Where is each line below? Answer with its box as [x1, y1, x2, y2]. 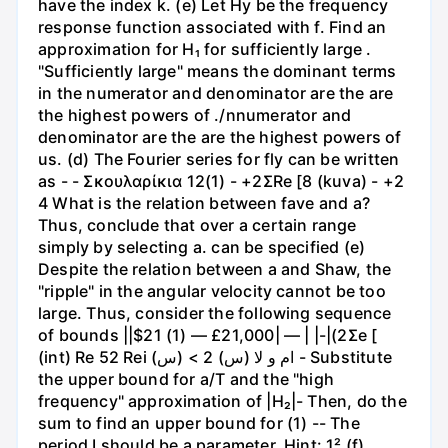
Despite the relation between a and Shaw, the [38, 258, 392, 279]
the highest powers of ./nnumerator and [38, 104, 352, 125]
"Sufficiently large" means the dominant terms [38, 60, 397, 81]
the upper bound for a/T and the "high [38, 368, 335, 389]
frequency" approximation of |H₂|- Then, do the [38, 390, 407, 411]
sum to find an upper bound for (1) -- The [38, 412, 360, 433]
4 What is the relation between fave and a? [38, 192, 370, 213]
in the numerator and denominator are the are [38, 82, 394, 103]
